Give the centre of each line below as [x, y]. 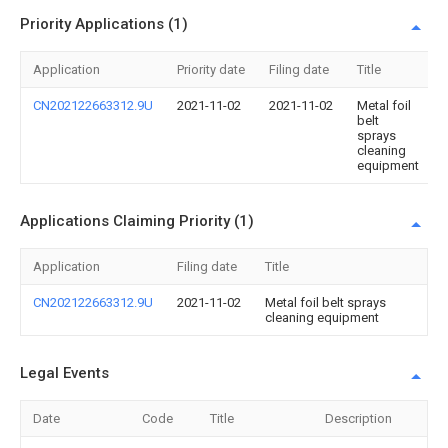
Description [358, 418]
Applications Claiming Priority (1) [137, 221]
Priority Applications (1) [104, 24]
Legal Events [64, 373]
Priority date [211, 69]
